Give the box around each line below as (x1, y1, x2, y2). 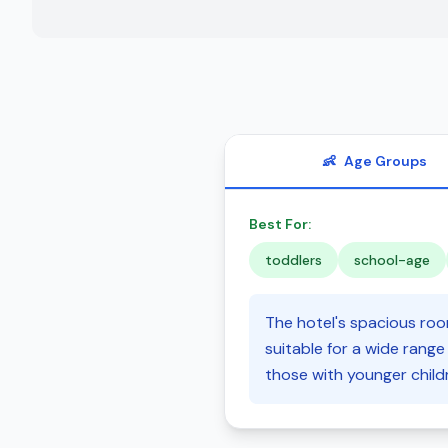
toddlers (265, 251, 322, 269)
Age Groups (343, 152, 427, 170)
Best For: (249, 215, 311, 233)
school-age (354, 251, 430, 269)
